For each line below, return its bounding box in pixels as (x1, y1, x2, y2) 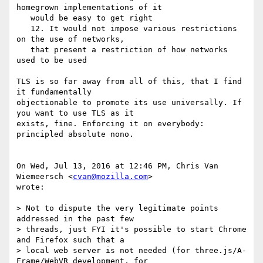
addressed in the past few (16, 214, 134, 224)
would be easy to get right (16, 14, 31, 23)
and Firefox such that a (16, 235, 124, 245)
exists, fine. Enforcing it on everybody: (16, 119, 204, 129)
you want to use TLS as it (16, 109, 134, 118)
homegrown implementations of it (16, 3, 162, 12)
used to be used (16, 56, 87, 65)
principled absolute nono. (16, 130, 134, 139)
